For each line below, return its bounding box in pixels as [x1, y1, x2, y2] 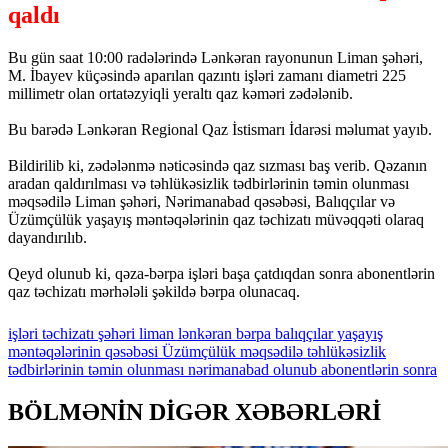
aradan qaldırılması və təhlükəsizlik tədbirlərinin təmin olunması [8, 174, 409, 192]
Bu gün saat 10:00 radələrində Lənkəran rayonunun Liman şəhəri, [8, 48, 423, 66]
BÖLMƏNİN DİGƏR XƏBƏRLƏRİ [8, 398, 381, 425]
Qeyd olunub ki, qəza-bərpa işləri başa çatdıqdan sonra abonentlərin [8, 264, 435, 282]
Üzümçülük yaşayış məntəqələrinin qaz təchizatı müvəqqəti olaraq [8, 210, 424, 228]
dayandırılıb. [8, 228, 87, 246]
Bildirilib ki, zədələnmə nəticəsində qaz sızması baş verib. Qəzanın [8, 156, 427, 174]
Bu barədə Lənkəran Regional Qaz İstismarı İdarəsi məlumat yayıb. [8, 120, 432, 138]
